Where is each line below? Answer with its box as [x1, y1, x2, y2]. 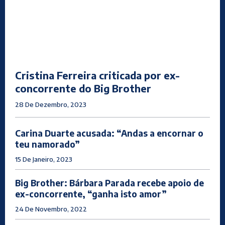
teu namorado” [15, 139, 80, 150]
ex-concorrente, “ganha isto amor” [15, 188, 167, 200]
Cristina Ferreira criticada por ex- [15, 69, 180, 82]
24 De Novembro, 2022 [15, 205, 87, 213]
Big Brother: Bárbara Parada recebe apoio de [15, 177, 204, 189]
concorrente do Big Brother [15, 82, 151, 95]
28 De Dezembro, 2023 [15, 100, 86, 109]
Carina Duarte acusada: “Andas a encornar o [15, 128, 203, 139]
